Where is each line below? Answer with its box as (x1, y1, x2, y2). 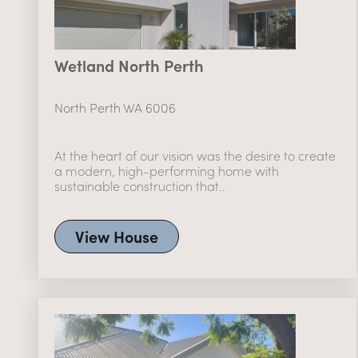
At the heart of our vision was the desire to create (54, 145, 336, 165)
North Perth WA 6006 (54, 97, 176, 117)
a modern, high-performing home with (54, 161, 279, 180)
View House (74, 224, 158, 248)
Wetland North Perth (54, 53, 204, 77)
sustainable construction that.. (54, 176, 225, 195)
